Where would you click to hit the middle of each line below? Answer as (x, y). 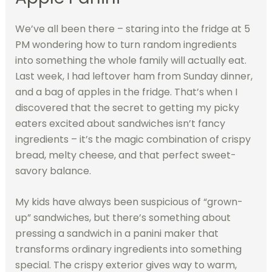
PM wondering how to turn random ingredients (126, 44)
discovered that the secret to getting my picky (127, 107)
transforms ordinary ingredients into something (128, 250)
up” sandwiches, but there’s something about (123, 218)
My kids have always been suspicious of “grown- (129, 202)
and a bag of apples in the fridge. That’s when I (126, 92)
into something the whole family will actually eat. (131, 60)
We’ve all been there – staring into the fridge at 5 (132, 29)
